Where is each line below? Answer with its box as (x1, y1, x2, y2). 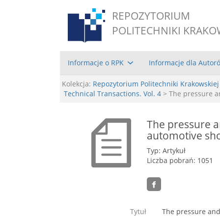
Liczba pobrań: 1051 (147, 155, 214, 165)
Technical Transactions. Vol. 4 (64, 88, 161, 98)
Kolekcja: (62, 79, 91, 88)
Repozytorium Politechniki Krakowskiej (93, 79, 219, 88)
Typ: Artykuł (147, 145, 186, 155)
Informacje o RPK (68, 57, 124, 67)
